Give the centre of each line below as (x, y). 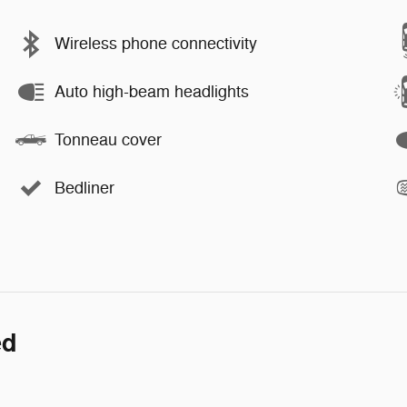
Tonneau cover (108, 140)
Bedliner (84, 189)
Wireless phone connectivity (156, 44)
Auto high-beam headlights (152, 92)
